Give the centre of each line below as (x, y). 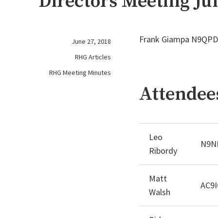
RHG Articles (93, 57)
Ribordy (163, 150)
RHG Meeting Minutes (80, 72)
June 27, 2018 (91, 41)
